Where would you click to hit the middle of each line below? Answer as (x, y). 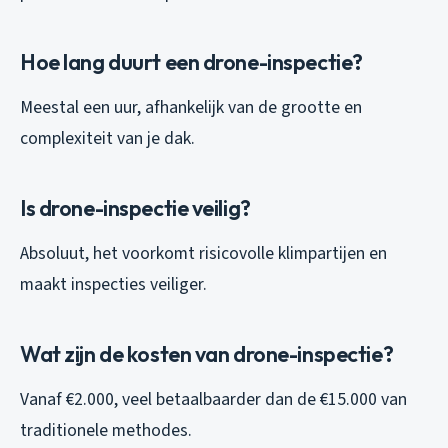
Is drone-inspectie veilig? (135, 207)
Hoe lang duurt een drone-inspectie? (191, 61)
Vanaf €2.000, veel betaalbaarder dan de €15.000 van (213, 399)
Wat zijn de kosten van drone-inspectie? (207, 353)
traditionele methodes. (106, 430)
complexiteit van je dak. (107, 138)
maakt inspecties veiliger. (113, 284)
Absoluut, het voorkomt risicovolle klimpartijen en (203, 253)
